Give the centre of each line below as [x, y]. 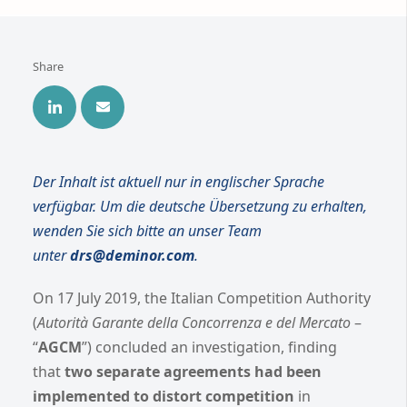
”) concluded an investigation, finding [209, 347]
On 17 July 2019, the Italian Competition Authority [202, 298]
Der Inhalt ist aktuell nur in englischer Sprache [179, 181]
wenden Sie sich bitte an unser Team [147, 230]
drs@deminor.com [132, 255]
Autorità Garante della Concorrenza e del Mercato [194, 322]
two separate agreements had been [193, 371]
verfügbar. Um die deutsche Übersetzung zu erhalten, [200, 206]
